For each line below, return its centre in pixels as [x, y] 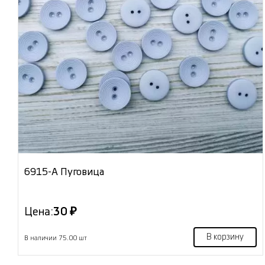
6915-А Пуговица [64, 172]
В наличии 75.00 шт [56, 238]
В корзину [225, 237]
